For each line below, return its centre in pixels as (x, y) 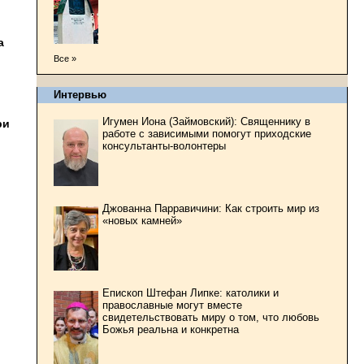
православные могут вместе (172, 305)
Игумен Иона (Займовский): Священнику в (206, 121)
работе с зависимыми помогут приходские (207, 133)
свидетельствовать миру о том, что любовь (211, 317)
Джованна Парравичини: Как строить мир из (211, 208)
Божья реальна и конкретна (171, 329)
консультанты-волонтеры (164, 145)
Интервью (80, 94)
